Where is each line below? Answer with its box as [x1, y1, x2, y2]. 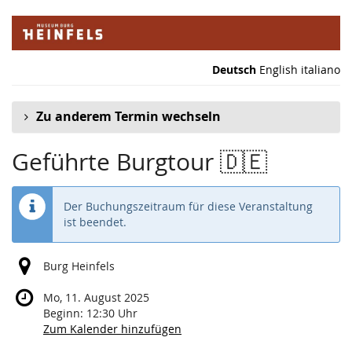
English [259, 62, 298, 77]
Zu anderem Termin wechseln [36, 108, 221, 126]
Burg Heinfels [43, 258, 115, 274]
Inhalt [11, 38, 42, 53]
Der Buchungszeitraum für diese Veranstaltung [64, 199, 313, 214]
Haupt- [11, 22, 47, 38]
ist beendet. [64, 214, 126, 230]
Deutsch [212, 62, 256, 77]
